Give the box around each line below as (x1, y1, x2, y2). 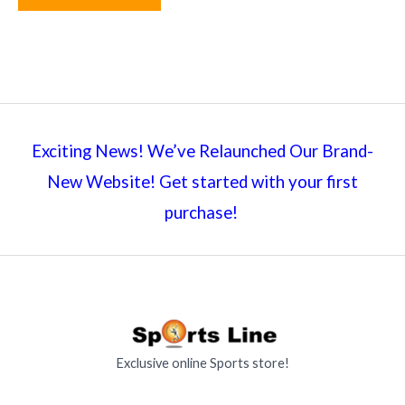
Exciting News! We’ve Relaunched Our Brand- (32, 140, 373, 161)
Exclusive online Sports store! (116, 355, 289, 372)
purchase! (164, 202, 241, 222)
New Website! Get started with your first (47, 171, 358, 192)
